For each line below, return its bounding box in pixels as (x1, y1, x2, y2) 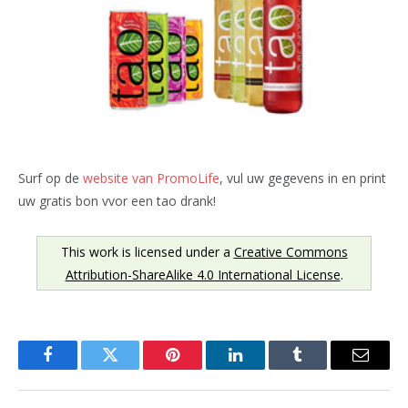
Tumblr (296, 360, 345, 377)
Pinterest (171, 360, 229, 377)
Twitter (108, 360, 157, 377)
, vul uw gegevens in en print (219, 169, 386, 188)
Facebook (46, 360, 110, 377)
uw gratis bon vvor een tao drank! (18, 192, 216, 210)
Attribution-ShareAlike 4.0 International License (65, 266, 341, 284)
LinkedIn (233, 360, 294, 377)
